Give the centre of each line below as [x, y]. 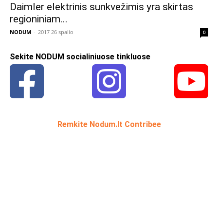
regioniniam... [39, 19]
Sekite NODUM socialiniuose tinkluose [80, 57]
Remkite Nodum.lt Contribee [109, 125]
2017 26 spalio [56, 32]
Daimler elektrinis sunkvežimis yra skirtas [101, 7]
